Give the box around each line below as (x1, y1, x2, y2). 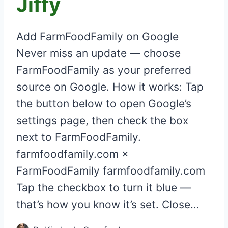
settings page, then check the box (16, 113, 188, 127)
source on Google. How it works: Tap (16, 80, 204, 93)
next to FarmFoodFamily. (16, 130, 141, 144)
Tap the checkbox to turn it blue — (16, 181, 191, 194)
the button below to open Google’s (16, 97, 191, 110)
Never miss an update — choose (16, 46, 181, 60)
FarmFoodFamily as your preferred (16, 63, 191, 76)
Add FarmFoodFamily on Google (16, 30, 179, 43)
